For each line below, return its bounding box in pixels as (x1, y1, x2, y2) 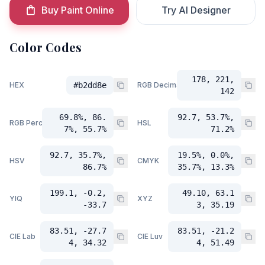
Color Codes (9, 39, 82, 55)
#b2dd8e (73, 80, 106, 90)
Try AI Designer (161, 4, 231, 16)
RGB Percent (9, 118, 54, 127)
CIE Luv (137, 232, 163, 241)
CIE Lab (9, 232, 35, 241)
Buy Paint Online (41, 4, 114, 16)
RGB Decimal (137, 80, 182, 89)
